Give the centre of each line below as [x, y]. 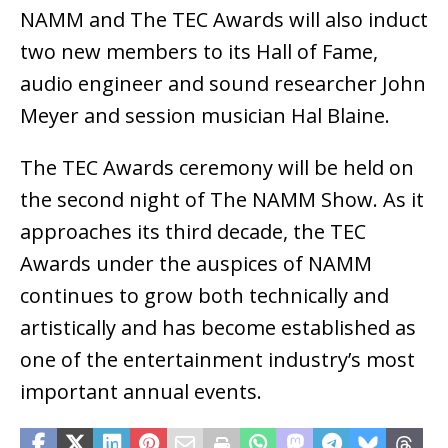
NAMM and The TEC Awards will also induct [224, 20]
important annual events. [141, 392]
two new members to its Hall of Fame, [199, 52]
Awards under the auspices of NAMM [196, 264]
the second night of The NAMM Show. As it [222, 200]
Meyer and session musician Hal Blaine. [205, 116]
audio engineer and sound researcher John [223, 84]
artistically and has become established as [218, 328]
